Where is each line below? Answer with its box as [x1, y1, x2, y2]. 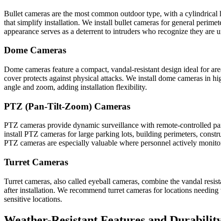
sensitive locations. [4, 194, 62, 203]
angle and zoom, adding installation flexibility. [4, 83, 147, 92]
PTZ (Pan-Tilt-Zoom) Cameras [4, 101, 130, 111]
